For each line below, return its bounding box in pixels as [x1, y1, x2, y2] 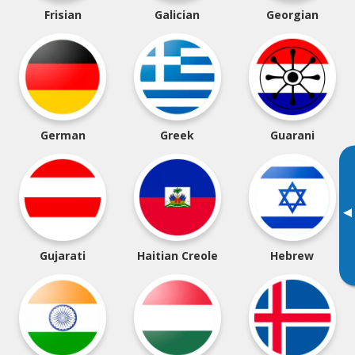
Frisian [44, 7, 82, 22]
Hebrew [270, 248, 315, 263]
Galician [155, 7, 200, 22]
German [40, 128, 86, 143]
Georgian [265, 7, 319, 22]
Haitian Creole [136, 248, 218, 263]
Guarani [269, 128, 315, 143]
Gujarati [40, 248, 86, 263]
